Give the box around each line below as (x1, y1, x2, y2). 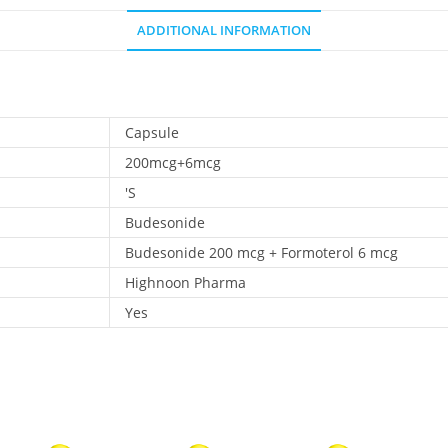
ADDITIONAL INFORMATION (137, 22, 311, 39)
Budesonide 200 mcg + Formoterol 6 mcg (125, 243, 398, 262)
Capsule (125, 123, 179, 142)
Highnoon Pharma (125, 273, 246, 292)
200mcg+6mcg (125, 153, 221, 172)
